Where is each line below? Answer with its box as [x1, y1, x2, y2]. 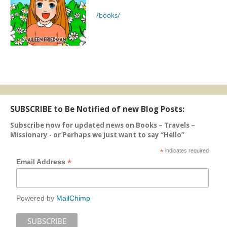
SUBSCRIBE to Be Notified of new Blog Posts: [10, 104, 184, 115]
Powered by [16, 194, 57, 203]
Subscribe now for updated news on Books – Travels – [10, 121, 195, 130]
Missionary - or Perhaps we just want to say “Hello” [10, 130, 184, 140]
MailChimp [56, 194, 91, 203]
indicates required [164, 147, 209, 154]
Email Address [16, 158, 68, 166]
